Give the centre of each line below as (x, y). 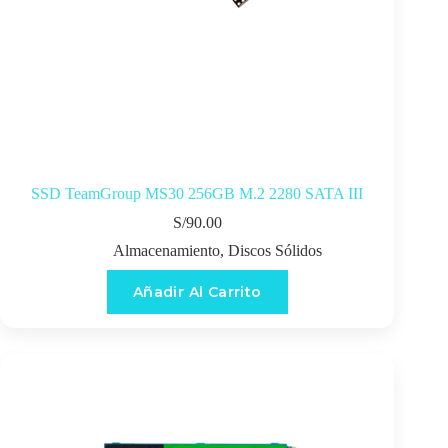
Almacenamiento (166, 251)
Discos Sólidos (274, 251)
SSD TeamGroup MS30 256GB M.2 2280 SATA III (197, 194)
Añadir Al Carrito (197, 292)
